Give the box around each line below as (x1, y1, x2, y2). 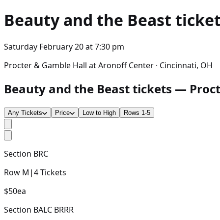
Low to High (82, 109, 116, 116)
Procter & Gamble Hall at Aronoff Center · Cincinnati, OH (4, 59, 213, 71)
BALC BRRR (33, 204, 74, 215)
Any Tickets (8, 109, 42, 116)
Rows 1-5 (124, 109, 150, 116)
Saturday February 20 (4, 41, 83, 52)
